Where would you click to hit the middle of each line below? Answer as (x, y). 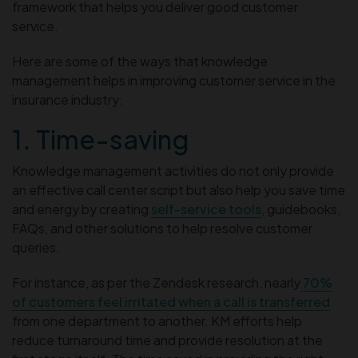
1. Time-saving (100, 139)
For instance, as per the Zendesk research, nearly (156, 282)
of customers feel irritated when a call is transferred (171, 301)
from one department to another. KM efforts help (157, 320)
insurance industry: (68, 99)
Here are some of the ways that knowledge (140, 61)
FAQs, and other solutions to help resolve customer (162, 228)
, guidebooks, (301, 209)
